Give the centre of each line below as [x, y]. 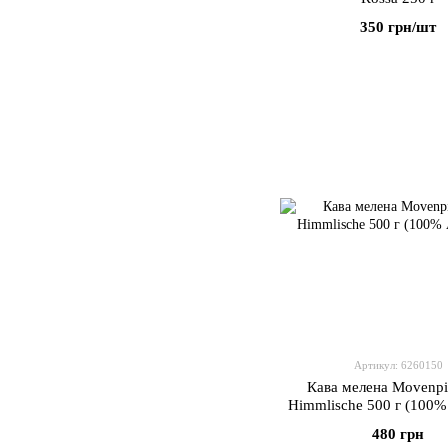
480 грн [398, 434]
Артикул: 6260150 [398, 365]
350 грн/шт [398, 27]
